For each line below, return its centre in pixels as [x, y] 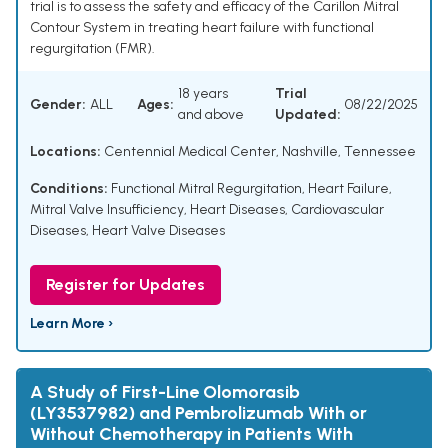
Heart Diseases [237, 210]
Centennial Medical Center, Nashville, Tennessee [258, 152]
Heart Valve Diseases [158, 231]
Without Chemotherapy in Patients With [191, 434]
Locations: [65, 152]
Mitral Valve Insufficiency [107, 210]
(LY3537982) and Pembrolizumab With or [198, 413]
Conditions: [69, 189]
